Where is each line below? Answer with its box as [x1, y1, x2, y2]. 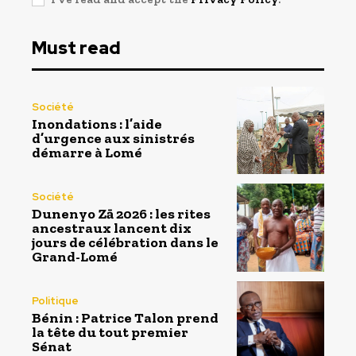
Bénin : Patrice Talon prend [32, 309, 219, 327]
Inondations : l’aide [32, 114, 162, 133]
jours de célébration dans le [32, 233, 219, 251]
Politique [32, 294, 79, 308]
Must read [32, 36, 121, 60]
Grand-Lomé [32, 247, 118, 265]
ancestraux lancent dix [32, 219, 192, 237]
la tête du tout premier [32, 323, 188, 342]
